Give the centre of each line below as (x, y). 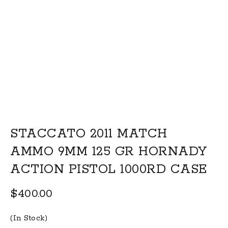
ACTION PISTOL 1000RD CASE (109, 170)
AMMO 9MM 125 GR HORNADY (109, 152)
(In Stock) (29, 219)
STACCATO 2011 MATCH (89, 134)
